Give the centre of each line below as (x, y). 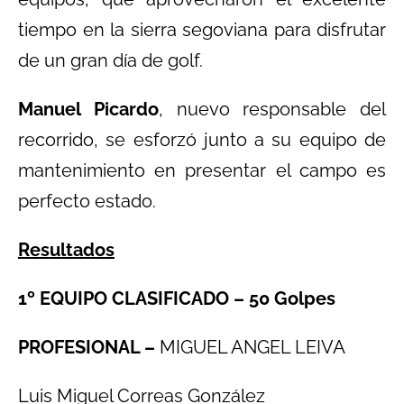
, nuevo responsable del (272, 109)
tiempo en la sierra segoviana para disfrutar (202, 29)
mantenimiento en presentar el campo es (202, 170)
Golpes (303, 298)
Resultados (66, 249)
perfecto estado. (87, 201)
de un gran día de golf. (110, 60)
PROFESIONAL (79, 347)
